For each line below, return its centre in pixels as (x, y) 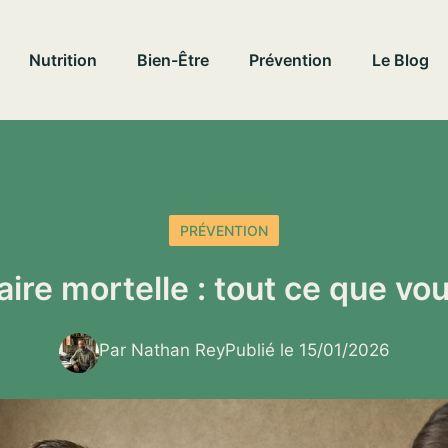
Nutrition (63, 60)
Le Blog (400, 60)
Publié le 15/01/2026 (307, 350)
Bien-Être (173, 60)
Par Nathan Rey (161, 350)
